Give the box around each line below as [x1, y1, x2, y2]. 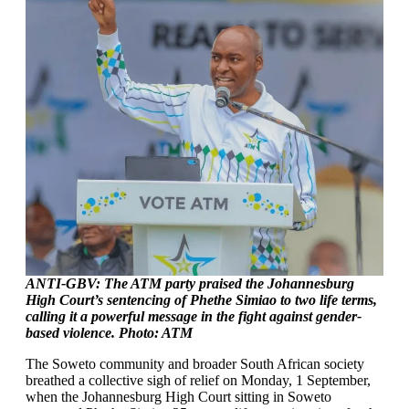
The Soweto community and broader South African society [26, 356, 364, 372]
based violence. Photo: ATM [26, 325, 193, 341]
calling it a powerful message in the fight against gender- [26, 309, 362, 324]
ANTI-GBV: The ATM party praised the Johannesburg [26, 276, 354, 291]
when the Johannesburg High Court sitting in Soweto [26, 389, 331, 404]
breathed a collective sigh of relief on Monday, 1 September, [26, 372, 371, 388]
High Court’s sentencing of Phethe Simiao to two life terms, [26, 292, 377, 308]
